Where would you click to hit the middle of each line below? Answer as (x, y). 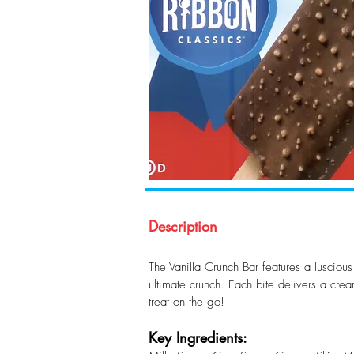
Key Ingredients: (198, 337)
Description (183, 226)
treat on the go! (186, 302)
